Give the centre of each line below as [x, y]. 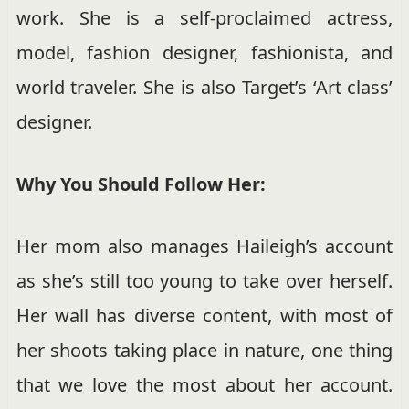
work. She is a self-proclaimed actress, [204, 17]
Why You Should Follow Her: [141, 184]
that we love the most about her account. [204, 384]
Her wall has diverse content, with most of [204, 315]
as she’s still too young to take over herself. [204, 280]
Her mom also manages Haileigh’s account [204, 246]
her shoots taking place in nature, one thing [204, 350]
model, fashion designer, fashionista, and [204, 52]
